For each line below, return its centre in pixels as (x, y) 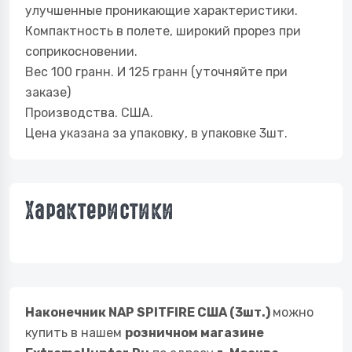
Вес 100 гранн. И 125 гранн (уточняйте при (156, 72)
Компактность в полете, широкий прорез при (163, 31)
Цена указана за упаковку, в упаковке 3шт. (156, 133)
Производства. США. (89, 113)
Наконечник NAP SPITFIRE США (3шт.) (149, 312)
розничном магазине (194, 333)
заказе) (48, 92)
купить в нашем (75, 333)
